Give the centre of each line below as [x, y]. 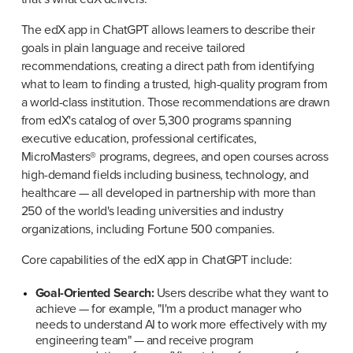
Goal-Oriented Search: [95, 293]
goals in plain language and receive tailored [133, 48]
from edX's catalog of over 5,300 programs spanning [156, 120]
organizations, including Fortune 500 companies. [148, 229]
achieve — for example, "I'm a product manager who [168, 308]
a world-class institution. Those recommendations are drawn [175, 102]
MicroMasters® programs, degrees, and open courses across [175, 156]
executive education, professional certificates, [139, 138]
